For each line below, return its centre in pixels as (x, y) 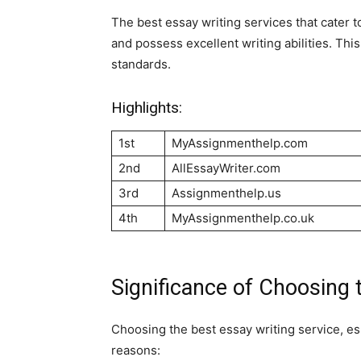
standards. (141, 64)
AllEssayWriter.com (226, 168)
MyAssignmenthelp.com (240, 143)
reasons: (136, 350)
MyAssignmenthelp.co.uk (243, 218)
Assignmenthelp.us (226, 193)
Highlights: (147, 107)
